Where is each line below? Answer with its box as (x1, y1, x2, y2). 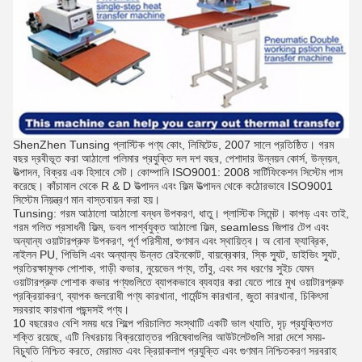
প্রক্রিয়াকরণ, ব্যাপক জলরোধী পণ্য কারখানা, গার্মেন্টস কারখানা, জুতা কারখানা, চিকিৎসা (13, 289, 329, 302)
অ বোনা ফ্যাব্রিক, (263, 234, 329, 247)
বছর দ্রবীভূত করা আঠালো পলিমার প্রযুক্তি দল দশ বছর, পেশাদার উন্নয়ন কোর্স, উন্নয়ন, (13, 152, 340, 165)
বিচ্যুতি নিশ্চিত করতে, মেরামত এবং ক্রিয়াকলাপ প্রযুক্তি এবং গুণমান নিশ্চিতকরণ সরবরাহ (13, 344, 336, 357)
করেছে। (13, 179, 44, 192)
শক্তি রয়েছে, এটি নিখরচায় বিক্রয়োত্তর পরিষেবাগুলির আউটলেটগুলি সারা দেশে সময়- (13, 330, 326, 343)
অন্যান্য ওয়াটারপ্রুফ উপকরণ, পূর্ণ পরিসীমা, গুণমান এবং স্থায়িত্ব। (13, 234, 259, 247)
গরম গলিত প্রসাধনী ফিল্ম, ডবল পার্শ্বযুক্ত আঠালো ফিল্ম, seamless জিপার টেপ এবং (13, 221, 329, 234)
